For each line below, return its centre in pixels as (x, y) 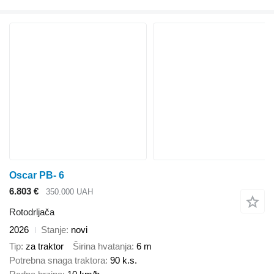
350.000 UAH (69, 191)
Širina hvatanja (102, 246)
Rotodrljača (32, 212)
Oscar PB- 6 (37, 175)
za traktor (45, 246)
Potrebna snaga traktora (57, 260)
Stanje (54, 230)
